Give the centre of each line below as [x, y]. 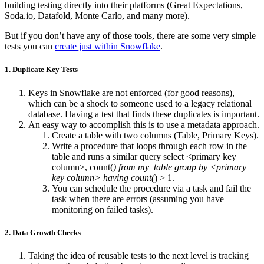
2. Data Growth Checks [43, 232]
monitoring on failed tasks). [103, 209]
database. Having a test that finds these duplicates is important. [144, 114]
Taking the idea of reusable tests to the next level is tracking [138, 255]
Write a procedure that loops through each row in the [149, 146]
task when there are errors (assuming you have [138, 199]
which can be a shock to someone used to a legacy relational [140, 103]
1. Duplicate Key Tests [41, 70]
